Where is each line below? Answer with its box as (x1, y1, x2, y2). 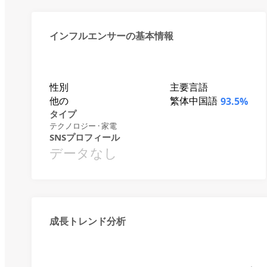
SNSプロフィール (49, 131, 120, 143)
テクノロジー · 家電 (49, 120, 117, 131)
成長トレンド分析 (49, 215, 126, 228)
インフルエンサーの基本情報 (49, 29, 173, 42)
